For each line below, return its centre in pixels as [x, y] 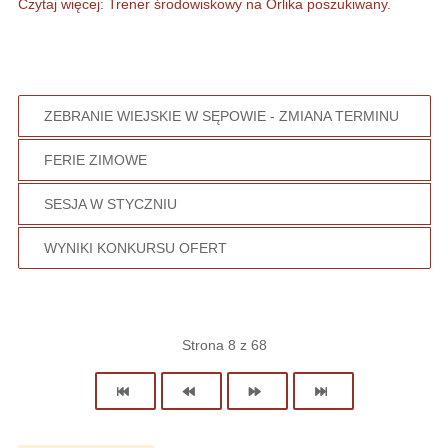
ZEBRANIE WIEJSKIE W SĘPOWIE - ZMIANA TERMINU [221, 116]
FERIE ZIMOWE [95, 160]
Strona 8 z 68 [224, 345]
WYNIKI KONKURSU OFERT [135, 248]
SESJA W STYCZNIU [110, 204]
